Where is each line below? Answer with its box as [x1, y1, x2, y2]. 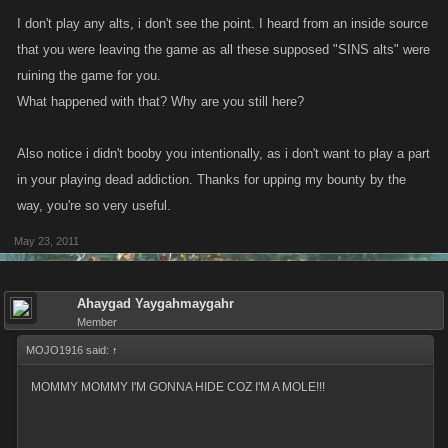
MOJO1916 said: [26, 344, 112, 356]
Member [77, 316, 117, 328]
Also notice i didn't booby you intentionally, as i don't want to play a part [17, 146, 430, 161]
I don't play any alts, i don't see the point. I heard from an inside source [17, 16, 428, 31]
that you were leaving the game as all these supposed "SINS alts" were [17, 42, 430, 57]
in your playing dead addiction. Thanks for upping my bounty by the [17, 172, 406, 187]
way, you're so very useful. [17, 198, 171, 213]
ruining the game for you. [17, 68, 161, 83]
